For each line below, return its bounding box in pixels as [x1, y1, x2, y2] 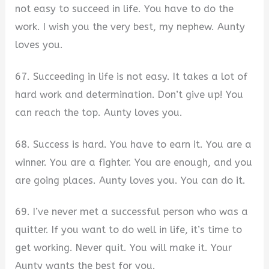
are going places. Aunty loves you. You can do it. [15, 174, 246, 186]
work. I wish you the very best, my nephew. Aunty [15, 21, 246, 33]
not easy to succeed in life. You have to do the [15, 3, 234, 15]
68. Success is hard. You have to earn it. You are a [15, 138, 252, 150]
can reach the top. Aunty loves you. [15, 106, 183, 118]
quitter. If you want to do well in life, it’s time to [15, 224, 243, 236]
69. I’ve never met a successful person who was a [15, 206, 249, 218]
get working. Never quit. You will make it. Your [15, 242, 232, 254]
